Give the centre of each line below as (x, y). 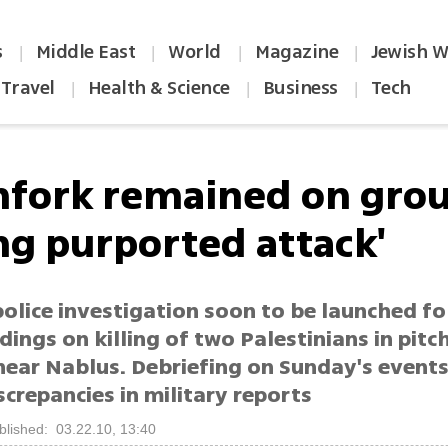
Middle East (85, 52)
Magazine (297, 52)
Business (300, 88)
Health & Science (158, 88)
